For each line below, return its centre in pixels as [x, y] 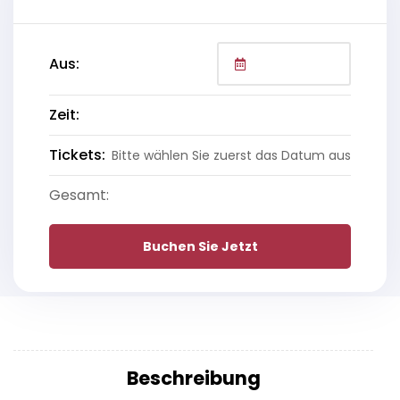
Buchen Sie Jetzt [200, 247]
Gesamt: [79, 196]
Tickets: [77, 155]
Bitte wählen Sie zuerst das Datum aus [231, 155]
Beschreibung [193, 379]
